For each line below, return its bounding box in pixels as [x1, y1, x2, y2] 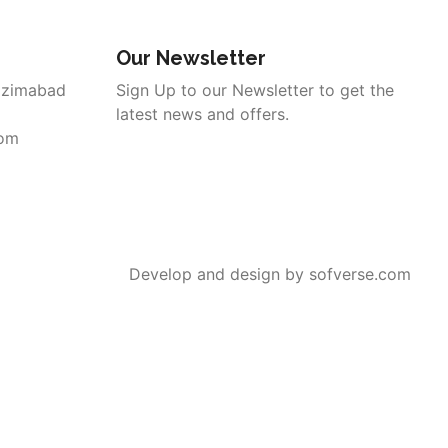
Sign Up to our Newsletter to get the [116, 79, 394, 100]
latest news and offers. [116, 103, 289, 124]
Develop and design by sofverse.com [129, 263, 411, 284]
